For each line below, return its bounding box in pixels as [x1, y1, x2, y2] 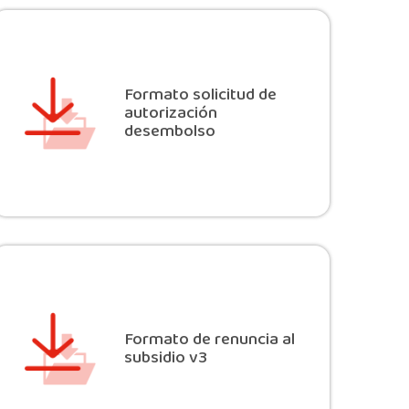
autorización [123, 100, 217, 128]
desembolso [123, 118, 215, 146]
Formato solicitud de [123, 81, 277, 110]
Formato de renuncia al [123, 326, 295, 354]
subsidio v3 [123, 344, 207, 372]
